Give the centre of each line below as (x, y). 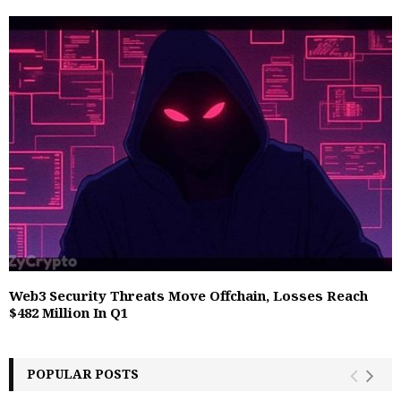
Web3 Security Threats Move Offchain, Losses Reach (188, 295)
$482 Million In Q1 (68, 312)
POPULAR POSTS (83, 373)
